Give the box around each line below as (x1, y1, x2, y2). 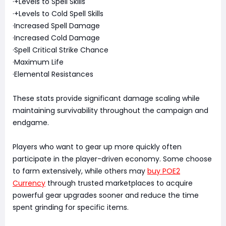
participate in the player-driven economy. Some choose (13, 154, 212, 164)
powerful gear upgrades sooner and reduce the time (13, 190, 199, 201)
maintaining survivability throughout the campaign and (13, 105, 208, 116)
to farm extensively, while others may (13, 166, 147, 177)
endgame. (13, 118, 49, 128)
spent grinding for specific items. (13, 202, 129, 213)
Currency (13, 178, 45, 189)
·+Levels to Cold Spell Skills (13, 9, 103, 19)
